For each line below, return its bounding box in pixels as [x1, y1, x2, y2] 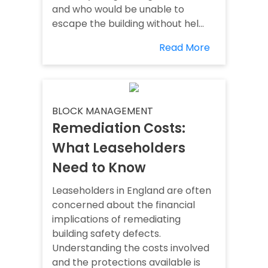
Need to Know [52, 159, 146, 178]
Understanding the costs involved [52, 241, 209, 255]
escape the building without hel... [52, 17, 204, 31]
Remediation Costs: [52, 119, 185, 138]
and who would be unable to [52, 2, 184, 17]
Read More [159, 41, 210, 55]
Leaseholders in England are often [52, 184, 211, 198]
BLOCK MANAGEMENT [52, 104, 153, 118]
